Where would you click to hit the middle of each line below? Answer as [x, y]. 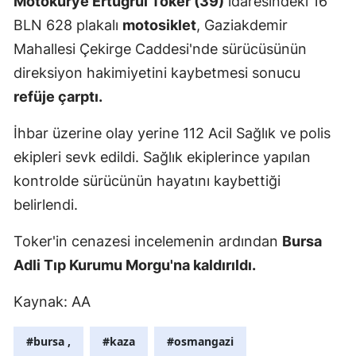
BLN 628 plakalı [68, 25]
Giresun [312, 215]
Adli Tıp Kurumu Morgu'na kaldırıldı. [135, 265]
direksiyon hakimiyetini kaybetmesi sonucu [157, 72]
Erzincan [314, 85]
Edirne [309, 19]
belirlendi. [46, 204]
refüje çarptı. [58, 96]
